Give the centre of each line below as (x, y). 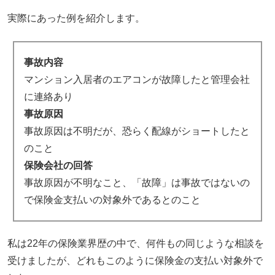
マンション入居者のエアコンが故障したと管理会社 (137, 79)
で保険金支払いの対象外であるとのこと (112, 199)
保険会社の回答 (58, 165)
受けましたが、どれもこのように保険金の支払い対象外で (135, 261)
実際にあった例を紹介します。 (76, 18)
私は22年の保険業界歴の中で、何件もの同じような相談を (136, 244)
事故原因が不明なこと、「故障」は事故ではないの (137, 182)
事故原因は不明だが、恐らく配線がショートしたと (137, 131)
